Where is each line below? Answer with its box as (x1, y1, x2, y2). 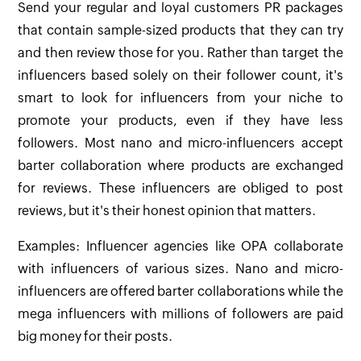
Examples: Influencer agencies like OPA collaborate (18, 239, 343, 255)
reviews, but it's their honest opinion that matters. (18, 203, 317, 219)
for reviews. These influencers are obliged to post (18, 180, 343, 197)
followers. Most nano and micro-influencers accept (18, 135, 343, 151)
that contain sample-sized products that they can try (18, 23, 343, 39)
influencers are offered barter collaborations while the (18, 284, 343, 300)
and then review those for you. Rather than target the (18, 45, 343, 61)
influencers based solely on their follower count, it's (18, 68, 343, 84)
